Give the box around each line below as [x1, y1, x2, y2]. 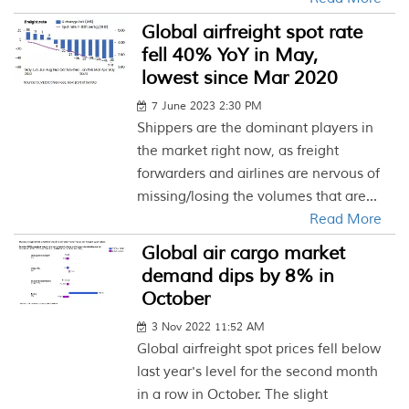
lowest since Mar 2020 [142, 67, 339, 89]
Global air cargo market [142, 242, 346, 265]
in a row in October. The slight [137, 386, 329, 404]
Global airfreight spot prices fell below [137, 341, 382, 358]
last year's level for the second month [137, 363, 379, 381]
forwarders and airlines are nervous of [137, 165, 381, 183]
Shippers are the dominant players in [137, 120, 374, 137]
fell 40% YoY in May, [142, 44, 319, 67]
